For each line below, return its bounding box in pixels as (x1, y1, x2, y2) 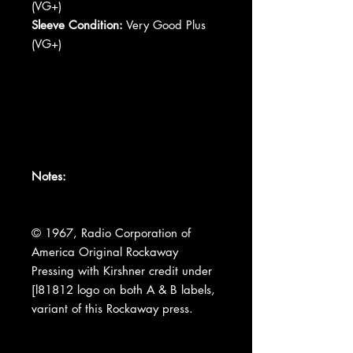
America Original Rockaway (32, 243, 178, 259)
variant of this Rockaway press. (32, 300, 193, 316)
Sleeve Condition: (32, 17, 123, 32)
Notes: (32, 168, 66, 184)
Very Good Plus (123, 17, 206, 32)
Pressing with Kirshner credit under (32, 262, 212, 278)
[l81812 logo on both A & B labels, (32, 281, 215, 297)
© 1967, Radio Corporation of (32, 225, 191, 240)
